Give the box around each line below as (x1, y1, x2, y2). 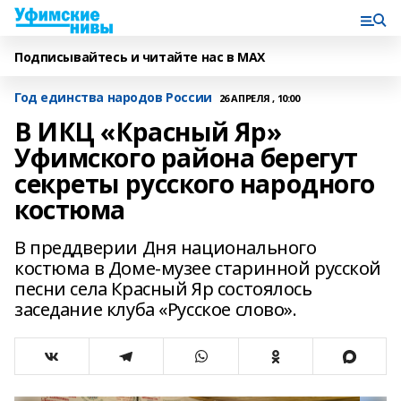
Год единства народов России (14, 89, 212, 106)
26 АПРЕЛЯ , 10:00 (218, 90, 300, 105)
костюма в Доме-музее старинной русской (14, 256, 382, 280)
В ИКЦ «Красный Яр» (14, 115, 282, 149)
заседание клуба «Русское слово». (14, 297, 297, 321)
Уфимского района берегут (14, 141, 358, 175)
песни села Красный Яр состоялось (14, 277, 312, 301)
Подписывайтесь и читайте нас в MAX (14, 48, 265, 65)
